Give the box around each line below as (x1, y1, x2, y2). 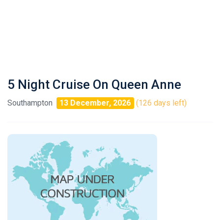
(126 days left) (136, 98, 187, 108)
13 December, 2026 (59, 98, 131, 108)
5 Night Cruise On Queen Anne (7, 77, 181, 92)
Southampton (7, 98, 53, 108)
